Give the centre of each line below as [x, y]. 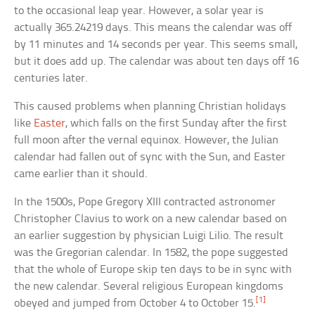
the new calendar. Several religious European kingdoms [149, 286]
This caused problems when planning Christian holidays [150, 106]
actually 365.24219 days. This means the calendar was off [153, 27]
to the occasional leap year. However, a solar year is [139, 11]
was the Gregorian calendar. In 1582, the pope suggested [152, 252]
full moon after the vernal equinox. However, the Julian [147, 140]
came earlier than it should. [81, 174]
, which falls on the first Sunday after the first [176, 123]
